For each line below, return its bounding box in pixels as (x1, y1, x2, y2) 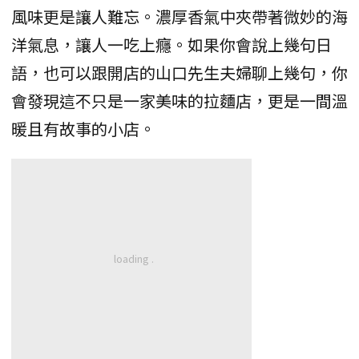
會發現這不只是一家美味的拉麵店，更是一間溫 (11, 89, 348, 113)
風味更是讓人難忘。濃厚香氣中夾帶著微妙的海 (11, 5, 348, 29)
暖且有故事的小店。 (11, 117, 155, 141)
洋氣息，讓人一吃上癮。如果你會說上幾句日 (11, 33, 332, 57)
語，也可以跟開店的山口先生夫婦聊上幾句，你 (11, 61, 348, 85)
